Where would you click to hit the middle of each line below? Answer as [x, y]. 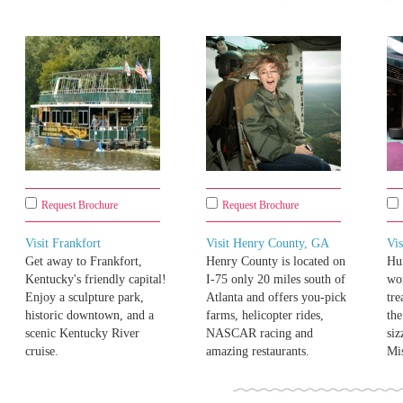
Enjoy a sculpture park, [85, 298]
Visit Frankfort [63, 244]
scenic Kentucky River [82, 334]
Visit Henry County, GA [268, 244]
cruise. [42, 352]
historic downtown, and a [90, 316]
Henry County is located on [276, 262]
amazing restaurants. [258, 352]
